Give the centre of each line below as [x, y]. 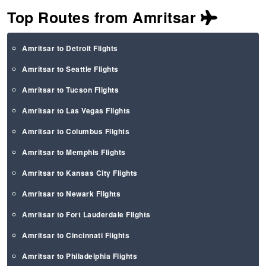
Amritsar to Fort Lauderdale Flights [86, 215]
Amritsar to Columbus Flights [76, 132]
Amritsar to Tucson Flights [71, 90]
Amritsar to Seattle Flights [70, 69]
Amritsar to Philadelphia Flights [80, 256]
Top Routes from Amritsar [104, 18]
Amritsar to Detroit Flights [70, 48]
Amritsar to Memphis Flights [74, 152]
